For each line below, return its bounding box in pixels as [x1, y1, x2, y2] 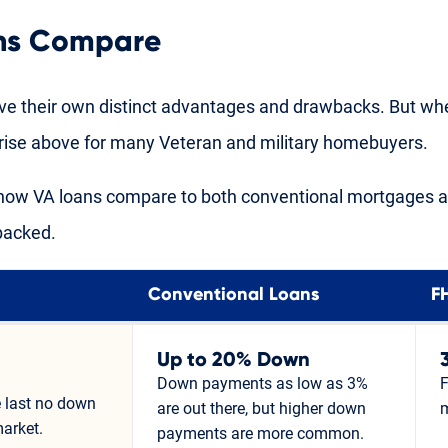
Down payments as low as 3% [157, 373, 368, 393]
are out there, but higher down [157, 398, 366, 418]
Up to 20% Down [157, 349, 310, 370]
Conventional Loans [148, 285, 319, 304]
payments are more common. [157, 423, 364, 443]
